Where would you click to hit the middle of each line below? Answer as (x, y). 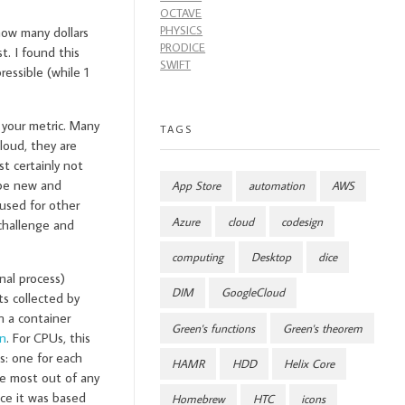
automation (276, 186)
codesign (301, 221)
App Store (197, 186)
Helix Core (309, 363)
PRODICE (183, 48)
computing (198, 257)
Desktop (271, 257)
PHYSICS (182, 31)
